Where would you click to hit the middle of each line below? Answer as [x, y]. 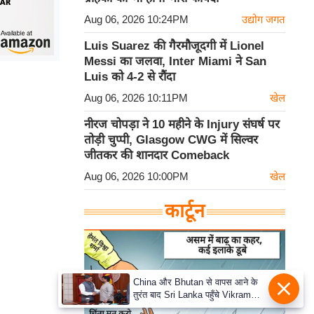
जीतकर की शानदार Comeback [157, 155]
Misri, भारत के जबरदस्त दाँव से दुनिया [197, 307]
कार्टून [185, 211]
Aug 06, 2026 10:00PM [136, 176]
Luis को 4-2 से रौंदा [130, 77]
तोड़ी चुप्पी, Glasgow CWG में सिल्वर [171, 140]
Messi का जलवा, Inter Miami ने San [175, 61]
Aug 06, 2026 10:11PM [136, 98]
